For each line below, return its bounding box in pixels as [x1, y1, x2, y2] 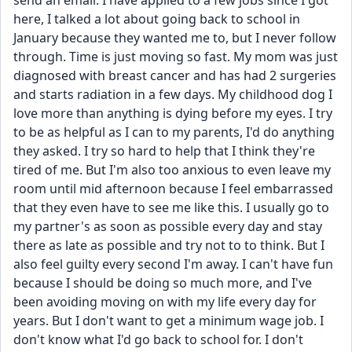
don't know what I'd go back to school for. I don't [13, 331, 303, 348]
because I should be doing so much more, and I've [13, 274, 312, 291]
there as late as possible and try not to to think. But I [13, 236, 324, 254]
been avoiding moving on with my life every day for [13, 293, 317, 310]
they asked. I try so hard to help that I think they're [13, 142, 315, 159]
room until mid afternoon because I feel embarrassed [13, 180, 333, 197]
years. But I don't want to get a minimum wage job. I [13, 312, 324, 329]
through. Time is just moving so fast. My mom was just [13, 48, 338, 65]
